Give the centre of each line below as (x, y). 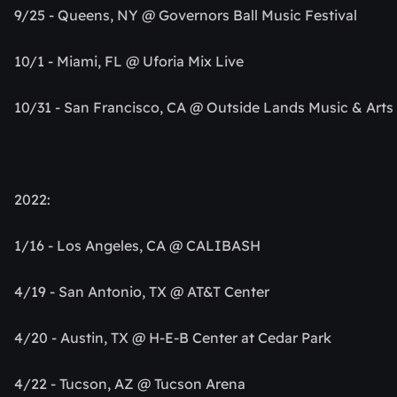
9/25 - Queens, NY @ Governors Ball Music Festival (186, 16)
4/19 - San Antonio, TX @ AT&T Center (142, 292)
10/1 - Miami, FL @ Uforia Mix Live (129, 62)
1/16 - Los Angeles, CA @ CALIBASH (137, 246)
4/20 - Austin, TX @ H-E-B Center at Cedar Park (173, 338)
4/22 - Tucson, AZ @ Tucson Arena (130, 384)
